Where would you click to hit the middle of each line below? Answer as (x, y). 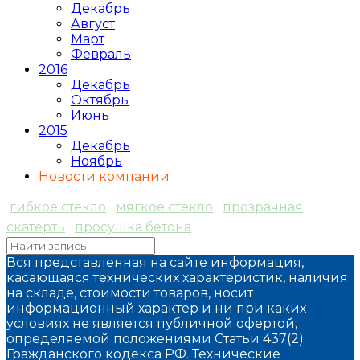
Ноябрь (96, 162)
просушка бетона (133, 227)
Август (93, 24)
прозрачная (263, 207)
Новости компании (104, 177)
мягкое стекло (164, 207)
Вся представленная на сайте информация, (155, 263)
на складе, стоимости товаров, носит (130, 293)
